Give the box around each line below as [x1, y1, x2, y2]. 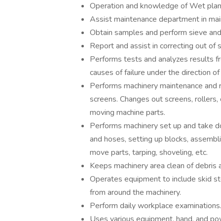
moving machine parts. [90, 107, 165, 118]
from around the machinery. [90, 187, 181, 198]
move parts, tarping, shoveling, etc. [90, 147, 208, 158]
